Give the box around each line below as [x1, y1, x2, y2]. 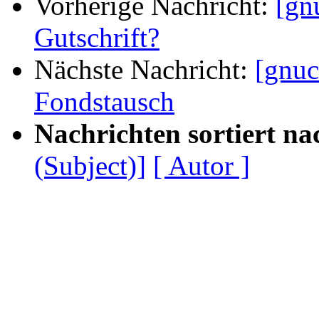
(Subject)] [34, 150, 146, 182]
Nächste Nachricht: [34, 54, 255, 85]
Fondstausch [34, 86, 174, 117]
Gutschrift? [34, 22, 159, 53]
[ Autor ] [153, 150, 250, 182]
